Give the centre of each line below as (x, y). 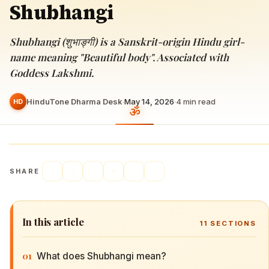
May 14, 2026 (149, 101)
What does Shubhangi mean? (101, 256)
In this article (53, 222)
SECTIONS (232, 223)
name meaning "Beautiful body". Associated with (119, 57)
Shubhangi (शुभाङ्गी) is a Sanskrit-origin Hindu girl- (127, 41)
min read (198, 101)
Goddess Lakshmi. (52, 73)
